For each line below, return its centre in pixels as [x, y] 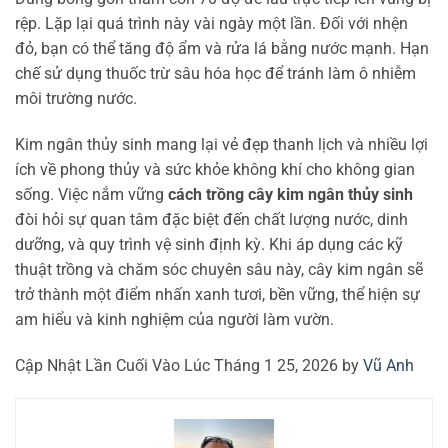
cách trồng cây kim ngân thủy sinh [290, 194]
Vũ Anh [388, 365]
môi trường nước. [76, 99]
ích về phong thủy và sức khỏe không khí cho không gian [215, 169]
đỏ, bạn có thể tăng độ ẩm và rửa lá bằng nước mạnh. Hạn [222, 49]
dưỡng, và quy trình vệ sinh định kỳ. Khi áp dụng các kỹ [209, 244]
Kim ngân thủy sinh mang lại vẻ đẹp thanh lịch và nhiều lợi [221, 144]
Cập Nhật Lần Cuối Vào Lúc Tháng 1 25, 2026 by [189, 365]
